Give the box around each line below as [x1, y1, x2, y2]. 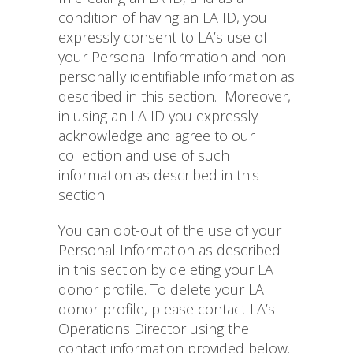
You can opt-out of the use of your [58, 221, 281, 240]
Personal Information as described [58, 240, 281, 260]
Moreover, [225, 87, 291, 106]
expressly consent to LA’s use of [58, 28, 267, 47]
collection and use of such [58, 146, 229, 165]
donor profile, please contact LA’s [58, 299, 275, 319]
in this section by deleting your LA [58, 260, 273, 280]
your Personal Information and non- [58, 47, 291, 67]
